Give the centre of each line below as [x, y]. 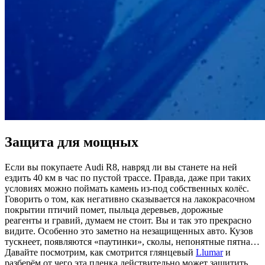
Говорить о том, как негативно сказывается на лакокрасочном [130, 199]
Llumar [209, 252]
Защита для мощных [72, 142]
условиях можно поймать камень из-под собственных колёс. [127, 188]
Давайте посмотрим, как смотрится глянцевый [100, 252]
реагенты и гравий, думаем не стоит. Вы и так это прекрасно [128, 220]
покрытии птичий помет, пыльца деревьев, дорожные [114, 209]
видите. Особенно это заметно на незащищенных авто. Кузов [129, 231]
